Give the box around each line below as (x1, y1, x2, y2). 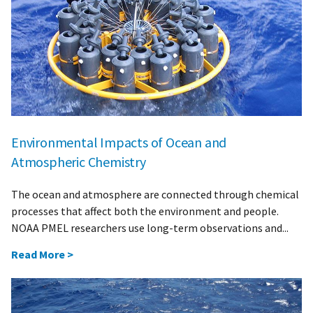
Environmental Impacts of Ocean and (11, 133, 227, 151)
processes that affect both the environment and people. (11, 203, 279, 218)
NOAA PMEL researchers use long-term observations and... (11, 220, 289, 235)
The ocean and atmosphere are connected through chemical (11, 187, 299, 201)
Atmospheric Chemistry (11, 152, 146, 170)
